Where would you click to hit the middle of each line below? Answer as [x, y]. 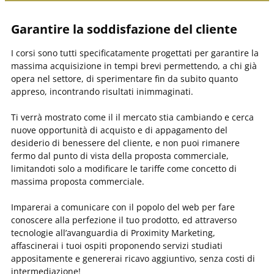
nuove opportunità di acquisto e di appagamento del [119, 130]
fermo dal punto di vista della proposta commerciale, [120, 155]
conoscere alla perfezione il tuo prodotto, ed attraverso [124, 220]
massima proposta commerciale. [78, 181]
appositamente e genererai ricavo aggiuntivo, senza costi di [133, 258]
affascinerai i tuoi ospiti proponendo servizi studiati [117, 245]
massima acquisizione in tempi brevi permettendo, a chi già [134, 65]
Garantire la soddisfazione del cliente [124, 29]
